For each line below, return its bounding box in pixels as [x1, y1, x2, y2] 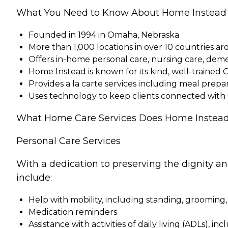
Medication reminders [28, 207, 117, 217]
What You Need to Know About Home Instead [16, 7, 226, 19]
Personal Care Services [16, 135, 121, 147]
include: [16, 172, 52, 184]
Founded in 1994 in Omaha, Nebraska [28, 30, 179, 40]
